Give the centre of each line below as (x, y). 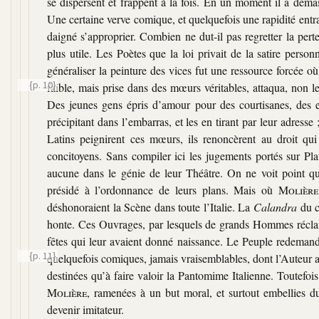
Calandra (276, 206)
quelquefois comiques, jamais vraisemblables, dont (162, 258)
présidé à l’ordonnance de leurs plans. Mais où (163, 189)
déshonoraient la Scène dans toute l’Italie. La (151, 206)
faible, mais (75, 87)
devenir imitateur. (85, 309)
